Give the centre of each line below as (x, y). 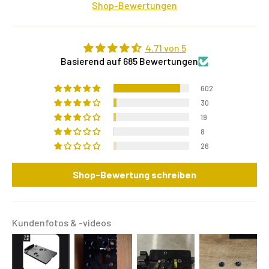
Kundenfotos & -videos (62, 223)
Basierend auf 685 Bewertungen (129, 61)
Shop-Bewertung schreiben (134, 175)
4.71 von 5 (165, 48)
